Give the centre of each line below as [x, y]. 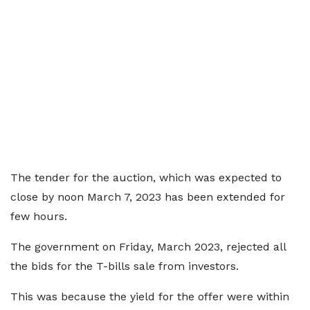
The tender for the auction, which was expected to [146, 177]
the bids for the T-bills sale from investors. [125, 266]
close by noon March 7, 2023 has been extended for [148, 197]
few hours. [39, 216]
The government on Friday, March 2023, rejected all [148, 247]
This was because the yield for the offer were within [150, 297]
